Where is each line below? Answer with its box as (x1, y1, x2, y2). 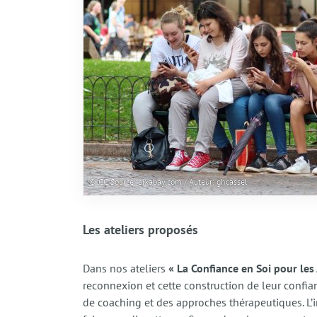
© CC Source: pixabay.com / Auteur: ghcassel (89, 175, 248, 187)
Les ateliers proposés (83, 221, 198, 238)
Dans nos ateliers (83, 260, 168, 275)
